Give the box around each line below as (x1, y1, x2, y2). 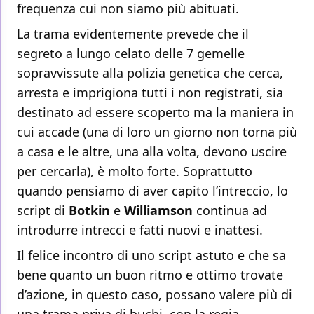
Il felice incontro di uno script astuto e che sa (17, 247, 286, 264)
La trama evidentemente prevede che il (17, 25, 249, 43)
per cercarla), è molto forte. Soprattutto (17, 163, 252, 180)
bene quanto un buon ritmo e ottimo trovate (17, 266, 283, 284)
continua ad (193, 202, 267, 219)
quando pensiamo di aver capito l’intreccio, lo (17, 182, 288, 200)
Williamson (124, 202, 193, 219)
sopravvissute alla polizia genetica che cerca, (17, 64, 283, 82)
